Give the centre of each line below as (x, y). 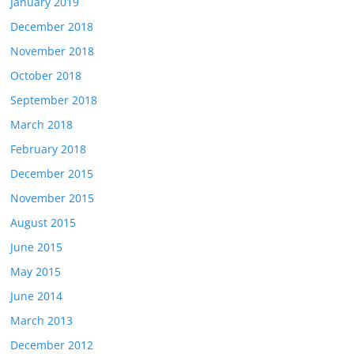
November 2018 (53, 51)
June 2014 (37, 296)
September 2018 (54, 100)
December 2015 (52, 174)
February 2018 (49, 149)
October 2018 (46, 76)
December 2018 (52, 27)
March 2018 (42, 125)
